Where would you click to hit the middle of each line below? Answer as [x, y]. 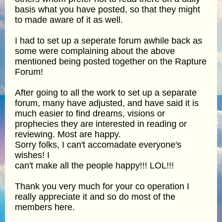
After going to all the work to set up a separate [106, 92]
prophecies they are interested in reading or [101, 124]
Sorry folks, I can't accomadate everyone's [98, 144]
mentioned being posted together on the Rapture [111, 61]
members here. [45, 207]
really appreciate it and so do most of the [95, 196]
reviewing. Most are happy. [68, 134]
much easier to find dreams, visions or [90, 113]
